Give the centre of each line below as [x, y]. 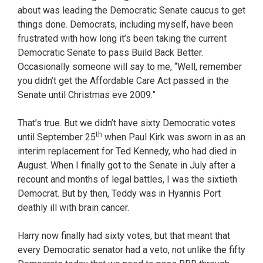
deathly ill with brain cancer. [73, 207]
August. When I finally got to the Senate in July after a [127, 165]
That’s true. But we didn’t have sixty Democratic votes [127, 123]
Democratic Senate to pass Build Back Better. [110, 52]
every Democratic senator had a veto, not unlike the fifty [131, 249]
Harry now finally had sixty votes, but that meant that [124, 235]
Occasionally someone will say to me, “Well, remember [130, 66]
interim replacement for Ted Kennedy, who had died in [127, 151]
